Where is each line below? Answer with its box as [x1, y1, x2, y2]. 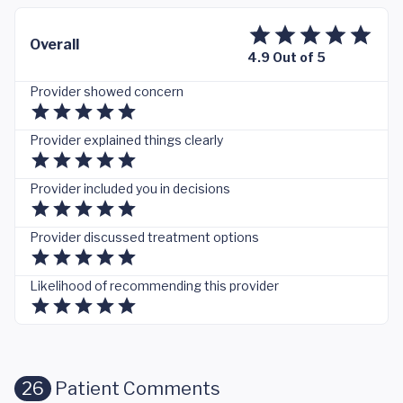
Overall [30, 35, 79, 53]
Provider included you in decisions [30, 181, 230, 196]
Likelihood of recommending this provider [30, 278, 279, 293]
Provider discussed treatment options [30, 229, 259, 245]
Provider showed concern [30, 84, 184, 99]
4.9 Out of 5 [247, 49, 326, 65]
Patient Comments [51, 378, 220, 399]
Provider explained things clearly [30, 132, 223, 148]
